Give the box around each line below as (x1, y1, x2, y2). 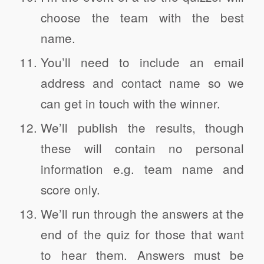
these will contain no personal (41, 139, 245, 157)
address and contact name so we (41, 74, 245, 92)
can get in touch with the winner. (41, 94, 221, 113)
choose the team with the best (41, 8, 245, 27)
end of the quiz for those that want (41, 225, 245, 243)
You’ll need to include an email (41, 53, 245, 71)
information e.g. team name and (41, 160, 245, 178)
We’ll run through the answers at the (41, 204, 245, 223)
